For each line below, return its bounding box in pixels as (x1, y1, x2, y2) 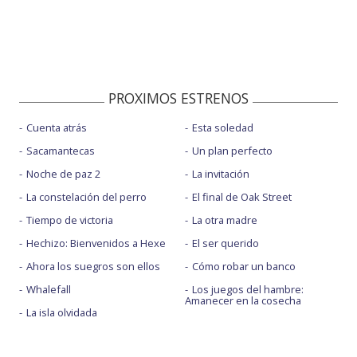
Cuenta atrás (26, 120, 87, 135)
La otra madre (191, 213, 257, 228)
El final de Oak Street (191, 190, 292, 205)
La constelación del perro (26, 190, 147, 205)
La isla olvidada (26, 305, 97, 320)
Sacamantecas (26, 143, 95, 159)
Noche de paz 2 (26, 167, 100, 182)
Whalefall (26, 282, 71, 297)
